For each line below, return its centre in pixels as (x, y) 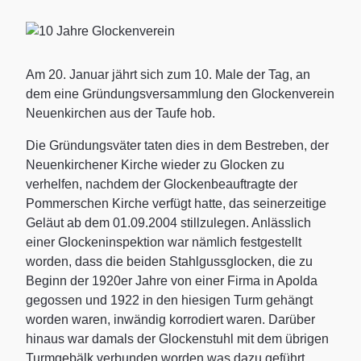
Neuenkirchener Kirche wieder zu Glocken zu (155, 164)
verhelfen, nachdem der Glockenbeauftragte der (162, 184)
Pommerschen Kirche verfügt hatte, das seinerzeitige (176, 203)
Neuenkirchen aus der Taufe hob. (120, 113)
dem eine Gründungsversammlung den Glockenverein (180, 93)
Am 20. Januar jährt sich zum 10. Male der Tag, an (168, 74)
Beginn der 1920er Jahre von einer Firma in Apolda (172, 280)
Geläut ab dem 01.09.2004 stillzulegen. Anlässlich (168, 222)
